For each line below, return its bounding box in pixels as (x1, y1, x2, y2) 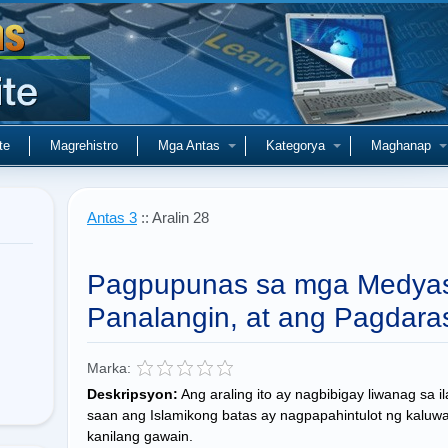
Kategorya (266, 138, 325, 153)
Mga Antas (158, 138, 220, 153)
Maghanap (371, 138, 431, 153)
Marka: (87, 360, 131, 376)
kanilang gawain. (87, 428, 193, 444)
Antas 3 (87, 209, 137, 226)
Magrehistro (50, 138, 118, 153)
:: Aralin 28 (137, 209, 209, 226)
